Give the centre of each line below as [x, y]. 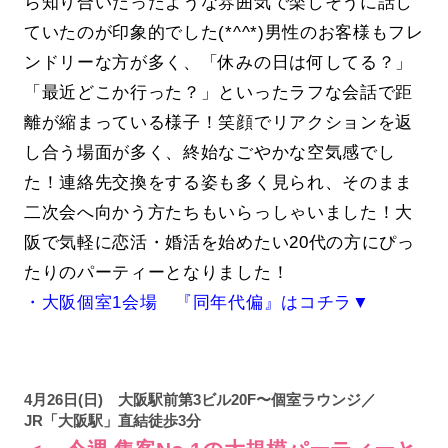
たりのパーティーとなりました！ [156, 272]
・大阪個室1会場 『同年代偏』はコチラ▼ [196, 302]
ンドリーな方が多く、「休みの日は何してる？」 [218, 62]
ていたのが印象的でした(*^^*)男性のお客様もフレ [223, 32]
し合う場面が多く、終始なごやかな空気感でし [209, 152]
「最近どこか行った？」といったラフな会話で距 [218, 92]
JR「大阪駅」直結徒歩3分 [112, 420]
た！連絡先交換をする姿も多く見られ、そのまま [218, 182]
